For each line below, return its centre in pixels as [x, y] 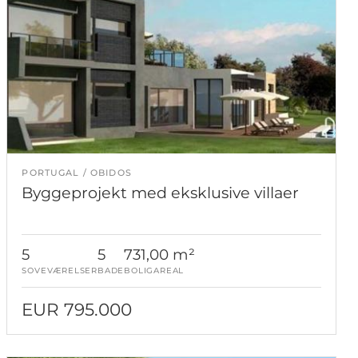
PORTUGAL [51, 172]
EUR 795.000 [77, 309]
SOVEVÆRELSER [60, 270]
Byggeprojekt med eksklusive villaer [161, 192]
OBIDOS [111, 172]
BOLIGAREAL [154, 270]
